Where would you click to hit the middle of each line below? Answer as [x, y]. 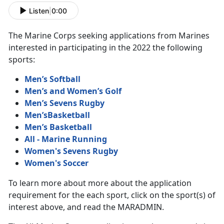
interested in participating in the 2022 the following [105, 48]
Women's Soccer [56, 163]
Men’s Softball [52, 79]
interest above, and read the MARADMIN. [86, 207]
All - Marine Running [66, 139]
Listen [39, 10]
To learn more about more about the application [100, 183]
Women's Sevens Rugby [71, 151]
